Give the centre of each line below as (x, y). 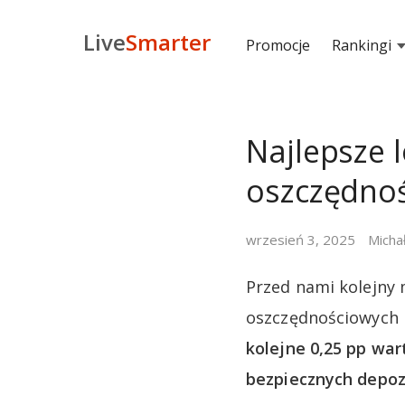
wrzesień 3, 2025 (301, 240)
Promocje (278, 45)
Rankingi (361, 45)
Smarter (168, 42)
